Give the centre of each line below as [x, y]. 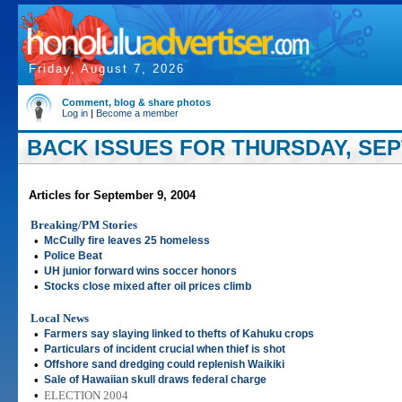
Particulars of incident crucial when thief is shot [165, 349]
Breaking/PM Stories [84, 225]
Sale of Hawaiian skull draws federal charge [155, 380]
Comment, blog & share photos [136, 102]
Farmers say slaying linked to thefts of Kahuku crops [179, 334]
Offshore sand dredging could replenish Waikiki [164, 364]
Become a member [137, 113]
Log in [75, 113]
